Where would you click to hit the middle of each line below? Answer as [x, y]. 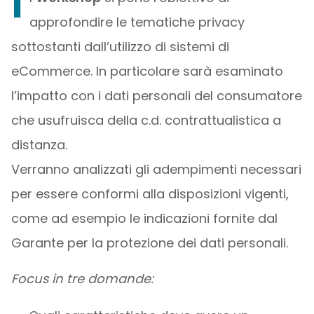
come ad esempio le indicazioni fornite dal [144, 218]
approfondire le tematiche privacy [137, 22]
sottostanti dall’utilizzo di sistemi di [120, 47]
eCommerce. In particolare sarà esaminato [147, 71]
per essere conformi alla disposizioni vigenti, [150, 194]
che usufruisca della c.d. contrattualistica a [146, 120]
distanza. [39, 145]
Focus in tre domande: [82, 279]
